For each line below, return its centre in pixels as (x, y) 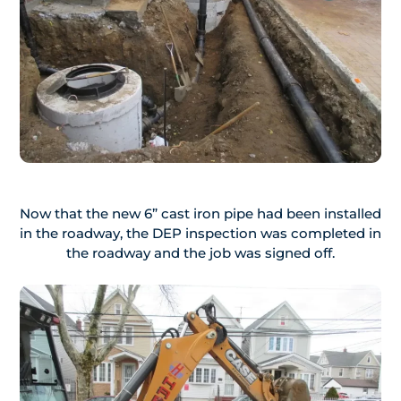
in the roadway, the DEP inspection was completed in (200, 234)
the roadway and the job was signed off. (200, 253)
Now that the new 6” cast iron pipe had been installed (200, 214)
